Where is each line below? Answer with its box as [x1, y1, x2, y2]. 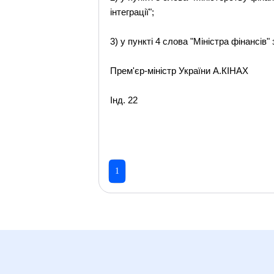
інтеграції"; [110, 7, 155, 17]
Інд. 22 [110, 95, 138, 105]
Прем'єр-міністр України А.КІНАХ [110, 65, 249, 76]
